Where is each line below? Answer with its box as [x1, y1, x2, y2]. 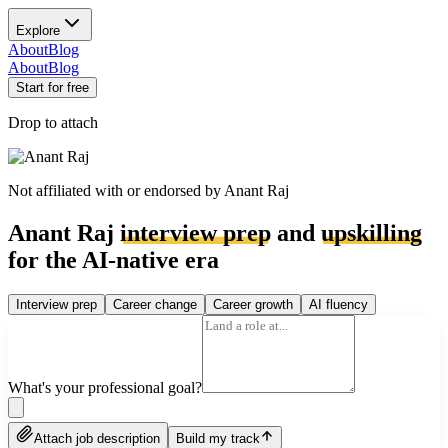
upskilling [321, 219, 422, 246]
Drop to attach [8, 114, 98, 131]
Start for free [16, 80, 89, 95]
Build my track [176, 430, 260, 446]
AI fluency [309, 296, 368, 312]
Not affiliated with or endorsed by [8, 182, 224, 199]
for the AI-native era [8, 246, 219, 273]
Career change [113, 296, 197, 312]
